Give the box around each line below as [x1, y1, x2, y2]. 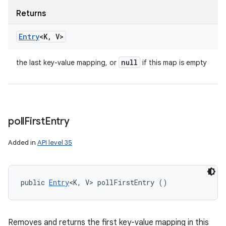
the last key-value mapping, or [16, 58, 119, 67]
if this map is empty [140, 58, 207, 67]
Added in [8, 138, 37, 147]
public [21, 178, 49, 187]
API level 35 [37, 138, 72, 147]
